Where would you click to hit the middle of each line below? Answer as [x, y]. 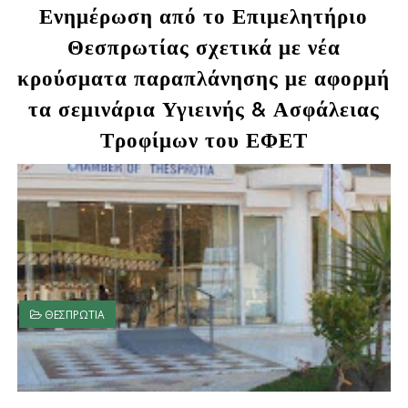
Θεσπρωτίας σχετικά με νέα [204, 49]
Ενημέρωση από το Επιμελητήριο [204, 18]
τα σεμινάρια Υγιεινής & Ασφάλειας [204, 111]
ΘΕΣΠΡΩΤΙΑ [74, 315]
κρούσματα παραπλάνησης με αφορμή [204, 80]
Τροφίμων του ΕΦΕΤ [204, 142]
